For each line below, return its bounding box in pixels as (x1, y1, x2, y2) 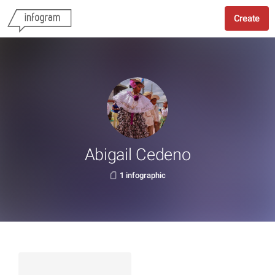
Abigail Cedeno (84, 145, 191, 165)
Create (233, 13, 260, 24)
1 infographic (120, 171, 166, 180)
